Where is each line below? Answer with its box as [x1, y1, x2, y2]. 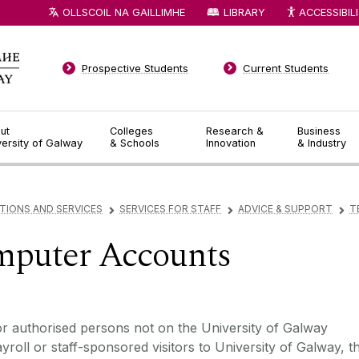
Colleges [109, 125, 153, 137]
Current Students [243, 62, 329, 75]
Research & [206, 125, 264, 137]
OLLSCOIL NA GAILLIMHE [63, 6, 186, 18]
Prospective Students [82, 62, 189, 75]
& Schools [109, 137, 159, 149]
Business [297, 125, 341, 137]
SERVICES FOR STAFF [119, 203, 221, 216]
